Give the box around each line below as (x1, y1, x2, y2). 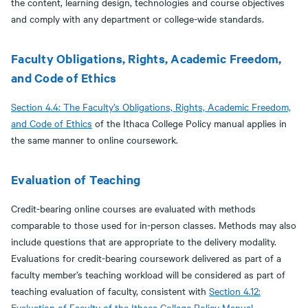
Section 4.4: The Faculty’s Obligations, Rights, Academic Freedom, (11, 100, 291, 113)
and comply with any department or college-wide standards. (11, 12, 264, 25)
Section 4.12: (209, 284, 261, 298)
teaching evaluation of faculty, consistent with (11, 284, 209, 298)
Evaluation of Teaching (11, 171, 141, 188)
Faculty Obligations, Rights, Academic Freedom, (11, 50, 282, 67)
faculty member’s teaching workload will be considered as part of (11, 267, 285, 281)
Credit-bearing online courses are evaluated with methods (11, 201, 256, 215)
